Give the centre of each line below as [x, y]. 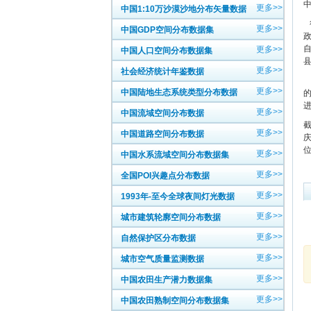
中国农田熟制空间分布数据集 [175, 301]
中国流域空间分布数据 [162, 113]
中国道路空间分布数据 [162, 134]
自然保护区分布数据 [158, 238]
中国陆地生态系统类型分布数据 [179, 92]
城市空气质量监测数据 [162, 259]
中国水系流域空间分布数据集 [175, 155]
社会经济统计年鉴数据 [162, 72]
